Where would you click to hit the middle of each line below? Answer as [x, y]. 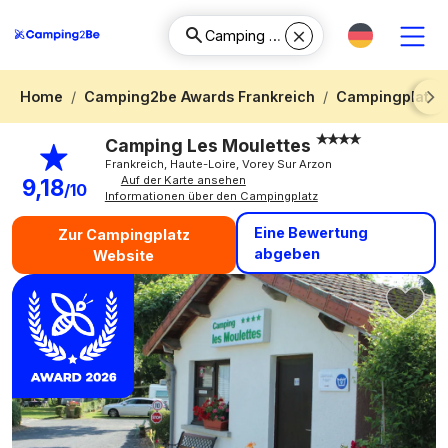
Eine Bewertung [310, 232]
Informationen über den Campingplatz [211, 195]
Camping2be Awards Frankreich [199, 96]
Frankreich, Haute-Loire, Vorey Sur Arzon [218, 163]
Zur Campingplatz [123, 234]
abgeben [286, 253]
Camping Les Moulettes [209, 145]
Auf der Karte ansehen [183, 179]
